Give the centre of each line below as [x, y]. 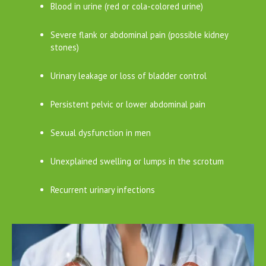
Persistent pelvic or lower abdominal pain [128, 104]
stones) [64, 47]
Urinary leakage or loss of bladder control [128, 75]
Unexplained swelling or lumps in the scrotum [137, 161]
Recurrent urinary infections [102, 189]
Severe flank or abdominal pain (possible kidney [139, 34]
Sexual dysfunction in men [100, 132]
